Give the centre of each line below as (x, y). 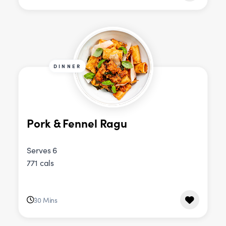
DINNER (68, 66)
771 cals (41, 163)
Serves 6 (42, 150)
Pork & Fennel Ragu (77, 123)
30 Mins (46, 200)
